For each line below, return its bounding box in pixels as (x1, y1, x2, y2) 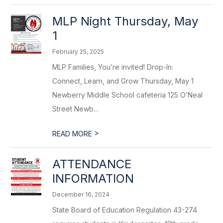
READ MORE (52, 129, 95, 138)
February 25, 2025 (52, 48, 105, 55)
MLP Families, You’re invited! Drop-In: (52, 63, 174, 71)
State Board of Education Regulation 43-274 (52, 206, 198, 214)
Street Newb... (52, 105, 99, 113)
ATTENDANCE (52, 157, 132, 171)
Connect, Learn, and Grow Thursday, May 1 (52, 77, 194, 85)
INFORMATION (52, 171, 134, 186)
